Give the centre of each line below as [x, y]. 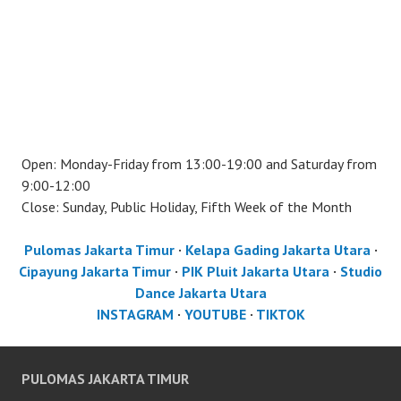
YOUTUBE [215, 314]
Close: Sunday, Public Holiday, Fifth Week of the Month [187, 206]
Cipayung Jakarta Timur [95, 271]
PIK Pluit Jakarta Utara [256, 271]
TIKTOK [280, 314]
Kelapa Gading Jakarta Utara [277, 249]
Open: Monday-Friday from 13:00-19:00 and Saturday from [199, 163]
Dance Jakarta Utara [200, 292]
